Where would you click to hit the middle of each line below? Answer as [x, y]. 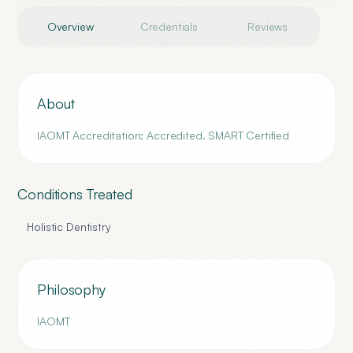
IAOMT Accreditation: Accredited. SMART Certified [163, 135]
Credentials [169, 26]
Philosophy [71, 289]
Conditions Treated [75, 194]
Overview [70, 26]
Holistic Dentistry [69, 227]
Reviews [268, 26]
